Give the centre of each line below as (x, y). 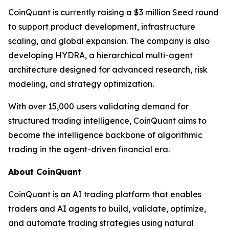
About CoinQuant (45, 172)
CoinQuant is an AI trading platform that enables (105, 194)
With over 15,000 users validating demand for (98, 107)
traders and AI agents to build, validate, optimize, (107, 209)
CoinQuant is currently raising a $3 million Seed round (113, 13)
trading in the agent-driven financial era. (89, 150)
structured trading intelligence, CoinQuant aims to (107, 121)
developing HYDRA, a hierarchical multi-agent (100, 55)
